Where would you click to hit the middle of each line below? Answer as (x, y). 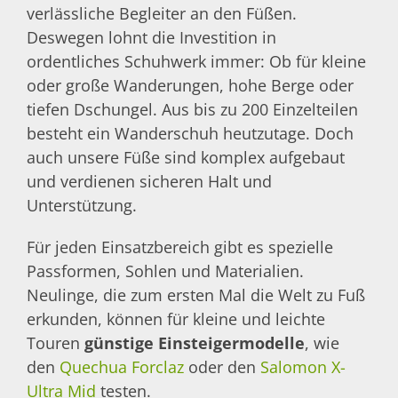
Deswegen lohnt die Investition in (151, 38)
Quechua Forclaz (122, 367)
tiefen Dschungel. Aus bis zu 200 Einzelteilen (192, 110)
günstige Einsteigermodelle (195, 343)
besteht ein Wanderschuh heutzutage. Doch (190, 134)
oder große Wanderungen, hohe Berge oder (190, 86)
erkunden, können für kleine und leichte (176, 319)
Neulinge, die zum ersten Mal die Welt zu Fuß (196, 295)
